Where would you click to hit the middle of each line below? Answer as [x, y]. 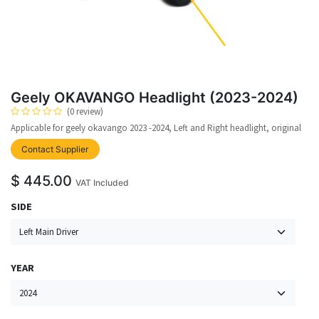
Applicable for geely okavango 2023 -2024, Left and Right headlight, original [156, 127]
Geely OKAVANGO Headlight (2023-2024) [155, 97]
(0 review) [85, 111]
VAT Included [102, 183]
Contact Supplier [55, 149]
